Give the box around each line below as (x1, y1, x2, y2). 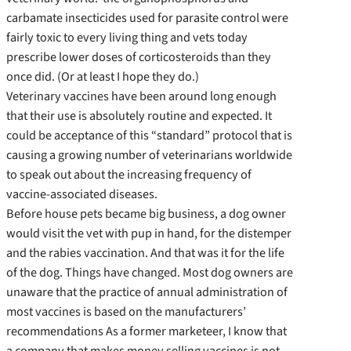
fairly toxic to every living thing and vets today (6, 28, 248, 47)
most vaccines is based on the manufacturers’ (6, 302, 246, 321)
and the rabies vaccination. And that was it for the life (6, 244, 284, 262)
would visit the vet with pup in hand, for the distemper (6, 224, 291, 243)
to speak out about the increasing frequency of (6, 165, 251, 184)
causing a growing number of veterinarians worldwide (6, 146, 292, 165)
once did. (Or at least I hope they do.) (6, 67, 199, 86)
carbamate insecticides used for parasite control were (6, 9, 288, 27)
